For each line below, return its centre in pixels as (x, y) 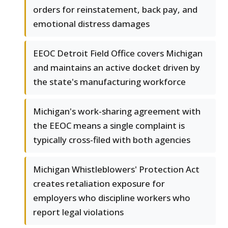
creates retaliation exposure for (99, 184)
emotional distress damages (91, 24)
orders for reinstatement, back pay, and (115, 10)
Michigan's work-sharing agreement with (117, 111)
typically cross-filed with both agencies (112, 140)
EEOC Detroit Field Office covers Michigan (118, 53)
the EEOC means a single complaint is (109, 126)
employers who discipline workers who (112, 198)
